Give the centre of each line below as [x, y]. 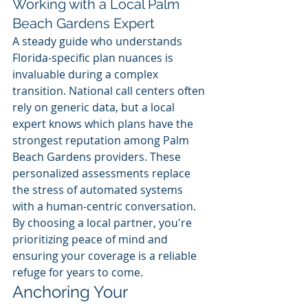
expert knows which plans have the [104, 124]
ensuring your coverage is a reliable [106, 256]
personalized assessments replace [103, 174]
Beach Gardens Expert [84, 24]
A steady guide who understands [99, 42]
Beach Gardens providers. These [98, 157]
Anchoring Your [72, 292]
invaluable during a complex [87, 75]
